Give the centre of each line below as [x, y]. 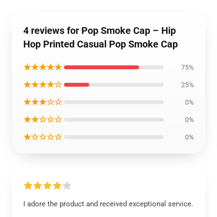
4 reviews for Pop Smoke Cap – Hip [100, 30]
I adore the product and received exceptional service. [108, 204]
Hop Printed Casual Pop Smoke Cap [101, 44]
